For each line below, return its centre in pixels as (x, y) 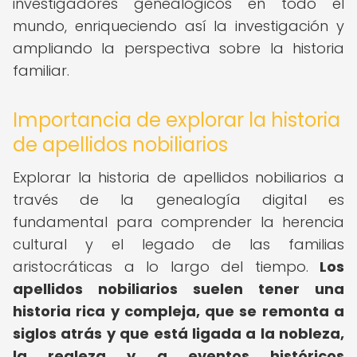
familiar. (41, 71)
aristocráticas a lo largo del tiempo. (166, 267)
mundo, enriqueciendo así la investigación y (178, 26)
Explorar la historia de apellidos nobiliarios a (178, 177)
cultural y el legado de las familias (178, 244)
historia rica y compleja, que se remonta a (178, 311)
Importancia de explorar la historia (177, 120)
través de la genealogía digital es (178, 200)
